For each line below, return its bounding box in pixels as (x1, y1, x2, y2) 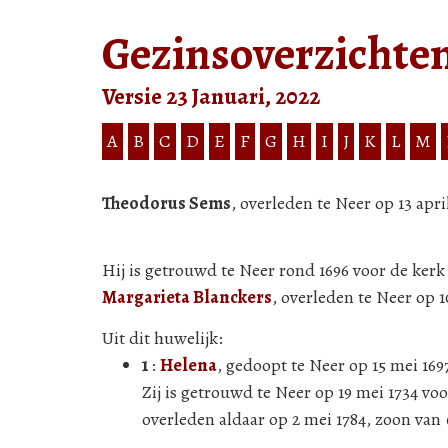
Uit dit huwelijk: (102, 325, 223, 350)
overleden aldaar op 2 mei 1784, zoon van (142, 406, 445, 431)
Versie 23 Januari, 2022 (102, 81, 320, 112)
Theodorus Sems (102, 190, 231, 215)
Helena (160, 352, 217, 377)
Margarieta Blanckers (102, 285, 272, 309)
